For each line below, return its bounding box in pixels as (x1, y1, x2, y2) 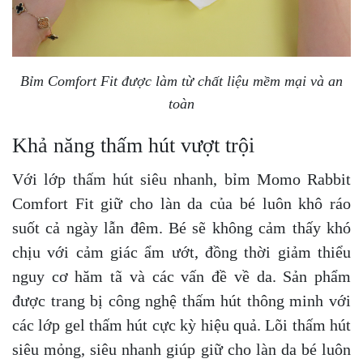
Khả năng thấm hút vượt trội (12, 134, 254, 157)
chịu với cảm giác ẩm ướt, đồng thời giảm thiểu (12, 243, 351, 261)
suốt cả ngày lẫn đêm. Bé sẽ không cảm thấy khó (12, 219, 351, 237)
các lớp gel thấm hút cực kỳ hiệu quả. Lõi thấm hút (12, 316, 351, 334)
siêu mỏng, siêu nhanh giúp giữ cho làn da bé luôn (12, 340, 351, 358)
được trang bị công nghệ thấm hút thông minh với (12, 292, 351, 310)
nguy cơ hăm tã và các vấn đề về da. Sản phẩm (12, 267, 351, 285)
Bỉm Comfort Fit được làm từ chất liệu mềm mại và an (20, 73, 343, 89)
